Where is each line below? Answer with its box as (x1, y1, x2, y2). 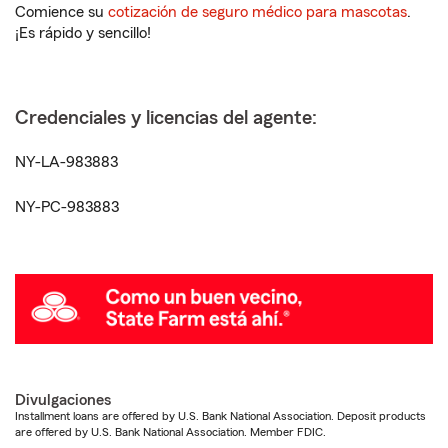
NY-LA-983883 (15, 154, 118, 170)
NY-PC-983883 (15, 199, 119, 215)
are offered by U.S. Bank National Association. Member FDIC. (15, 425, 326, 438)
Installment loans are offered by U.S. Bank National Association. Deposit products (15, 409, 426, 422)
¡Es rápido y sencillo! (15, 25, 151, 41)
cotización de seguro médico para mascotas (108, 4, 407, 20)
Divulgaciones (15, 391, 111, 408)
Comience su (15, 4, 108, 20)
